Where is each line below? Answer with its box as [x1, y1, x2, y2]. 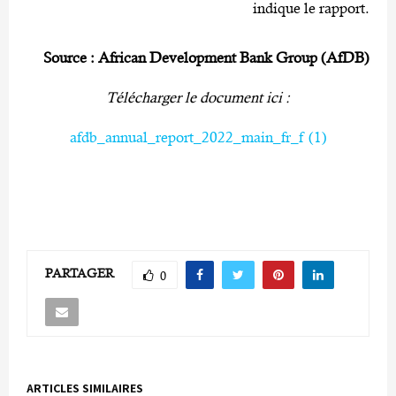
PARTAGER [45, 266, 114, 281]
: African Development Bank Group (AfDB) [87, 48, 369, 66]
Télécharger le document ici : [106, 88, 293, 106]
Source [43, 48, 87, 66]
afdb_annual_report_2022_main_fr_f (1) [69, 127, 327, 146]
